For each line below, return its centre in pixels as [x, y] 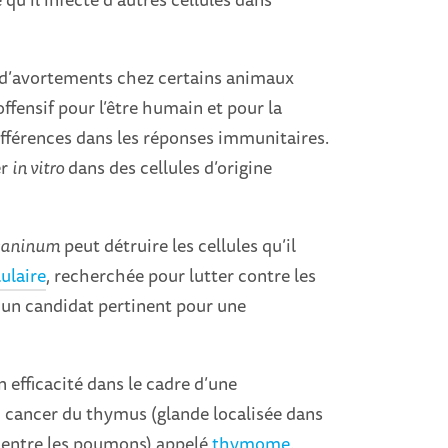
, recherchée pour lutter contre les [181, 275]
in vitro [38, 167]
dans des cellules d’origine [168, 167]
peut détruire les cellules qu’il [178, 245]
